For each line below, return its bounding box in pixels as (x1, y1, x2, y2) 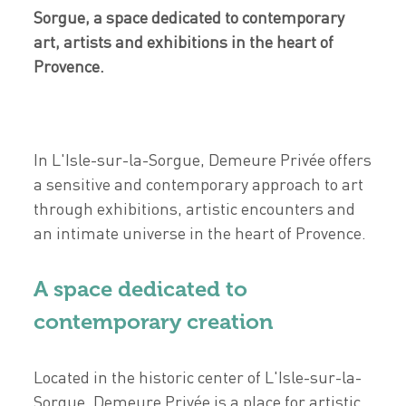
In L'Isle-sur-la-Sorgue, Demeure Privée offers (34, 150, 372, 169)
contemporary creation (34, 308, 274, 334)
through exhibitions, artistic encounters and (34, 198, 356, 218)
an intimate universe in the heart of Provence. (34, 223, 367, 243)
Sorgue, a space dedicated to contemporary (34, 7, 345, 27)
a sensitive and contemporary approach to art (34, 174, 364, 194)
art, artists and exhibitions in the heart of (34, 32, 334, 52)
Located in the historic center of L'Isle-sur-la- (34, 367, 362, 387)
